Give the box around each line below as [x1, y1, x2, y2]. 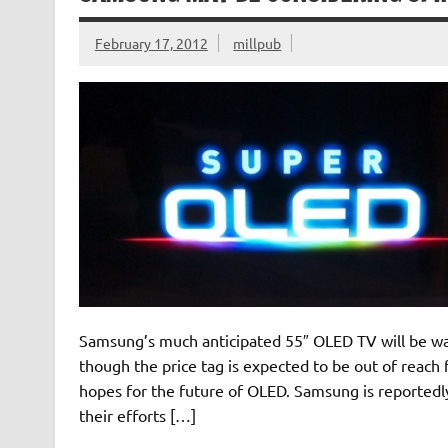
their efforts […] [78, 404, 196, 425]
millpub [233, 34, 282, 53]
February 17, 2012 [94, 34, 208, 53]
